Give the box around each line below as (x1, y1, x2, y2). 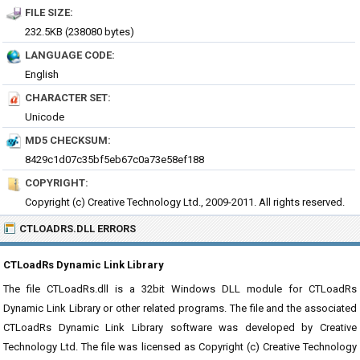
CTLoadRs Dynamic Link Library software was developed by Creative (3, 321, 357, 333)
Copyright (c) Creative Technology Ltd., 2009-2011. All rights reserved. (25, 196, 345, 208)
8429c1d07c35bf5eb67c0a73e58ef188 (25, 153, 204, 166)
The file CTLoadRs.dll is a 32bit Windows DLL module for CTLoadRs (3, 283, 357, 295)
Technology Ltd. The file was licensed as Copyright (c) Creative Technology (3, 341, 357, 353)
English (25, 68, 59, 80)
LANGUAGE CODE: (25, 49, 115, 61)
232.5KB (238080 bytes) (25, 26, 134, 38)
